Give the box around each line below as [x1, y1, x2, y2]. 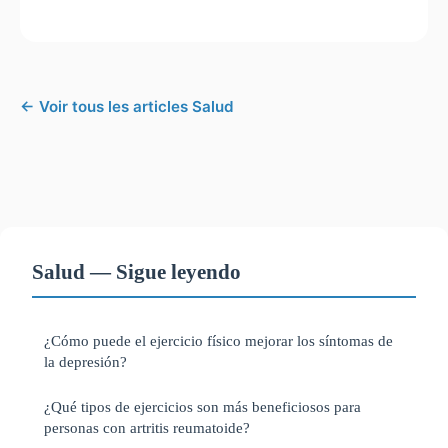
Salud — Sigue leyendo [32, 260, 241, 284]
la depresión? [44, 353, 127, 371]
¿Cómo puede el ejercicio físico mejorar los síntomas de [44, 332, 393, 350]
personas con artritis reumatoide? [44, 419, 250, 437]
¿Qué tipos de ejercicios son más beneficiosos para [44, 398, 361, 416]
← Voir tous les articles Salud [20, 97, 234, 117]
